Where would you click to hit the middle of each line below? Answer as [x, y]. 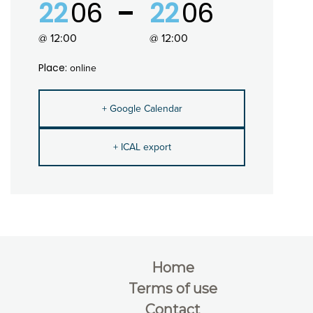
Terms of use [173, 288]
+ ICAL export [142, 147]
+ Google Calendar [142, 108]
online [83, 68]
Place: [54, 67]
